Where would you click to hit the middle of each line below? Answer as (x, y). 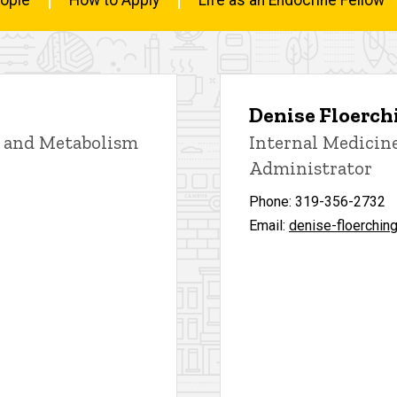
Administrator (311, 167)
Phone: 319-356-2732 (317, 201)
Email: (269, 225)
